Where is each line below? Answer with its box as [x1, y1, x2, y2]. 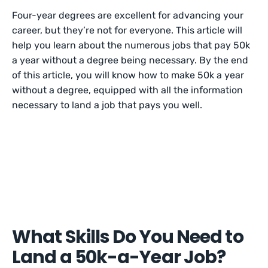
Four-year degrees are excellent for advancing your [12, 10, 244, 21]
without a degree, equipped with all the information [12, 84, 243, 96]
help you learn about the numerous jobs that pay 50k [12, 39, 251, 51]
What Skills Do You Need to [12, 224, 243, 249]
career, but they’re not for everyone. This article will [12, 25, 243, 36]
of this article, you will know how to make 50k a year [12, 69, 245, 81]
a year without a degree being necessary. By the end [12, 54, 249, 66]
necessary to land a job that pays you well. [12, 99, 203, 111]
